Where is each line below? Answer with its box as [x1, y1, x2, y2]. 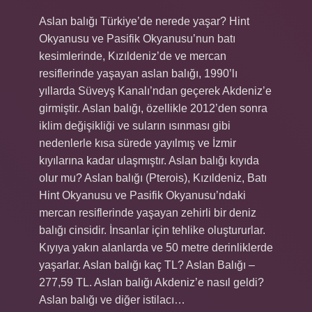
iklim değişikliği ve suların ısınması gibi [39, 120, 231, 132]
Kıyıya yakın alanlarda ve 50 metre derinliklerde [39, 242, 273, 253]
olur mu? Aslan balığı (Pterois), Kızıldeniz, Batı [39, 172, 267, 184]
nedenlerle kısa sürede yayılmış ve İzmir [39, 137, 236, 149]
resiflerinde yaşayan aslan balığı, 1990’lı [39, 68, 237, 79]
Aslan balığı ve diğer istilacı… [39, 294, 185, 306]
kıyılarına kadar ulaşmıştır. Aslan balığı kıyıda [39, 155, 259, 166]
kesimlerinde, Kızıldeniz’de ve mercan [39, 50, 226, 62]
